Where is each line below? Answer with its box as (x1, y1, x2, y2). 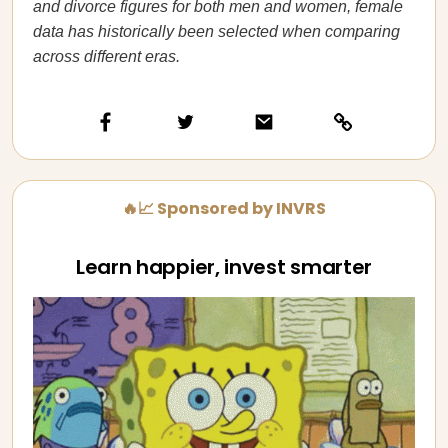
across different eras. (33, 48, 180, 65)
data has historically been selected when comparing (33, 23, 400, 40)
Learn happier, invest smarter (75, 253, 373, 281)
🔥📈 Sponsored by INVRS (122, 197, 326, 220)
